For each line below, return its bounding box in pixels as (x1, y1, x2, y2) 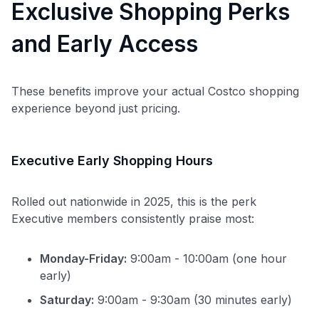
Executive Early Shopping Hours (11, 152, 213, 168)
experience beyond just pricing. (11, 100, 180, 115)
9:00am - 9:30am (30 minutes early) (94, 292, 292, 307)
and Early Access (11, 29, 198, 58)
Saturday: (40, 292, 94, 307)
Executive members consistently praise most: (11, 211, 254, 226)
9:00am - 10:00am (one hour (127, 251, 287, 266)
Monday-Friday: (40, 251, 127, 266)
